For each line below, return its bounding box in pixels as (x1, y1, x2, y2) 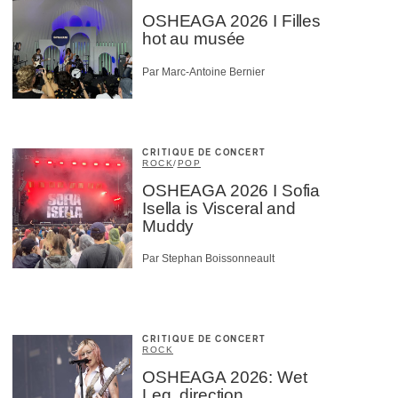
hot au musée (142, 29, 246, 49)
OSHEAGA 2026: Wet (142, 368, 307, 387)
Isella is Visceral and (142, 198, 296, 218)
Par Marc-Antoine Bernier (142, 65, 265, 78)
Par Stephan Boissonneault (142, 252, 275, 266)
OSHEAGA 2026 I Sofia (142, 180, 321, 200)
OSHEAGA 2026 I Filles (142, 12, 321, 31)
